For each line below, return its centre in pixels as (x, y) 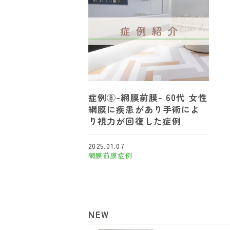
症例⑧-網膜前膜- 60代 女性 (148, 97)
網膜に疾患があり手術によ (144, 109)
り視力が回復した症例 (135, 121)
